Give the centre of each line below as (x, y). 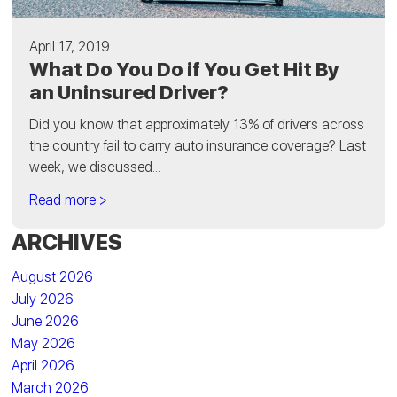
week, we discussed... (95, 167)
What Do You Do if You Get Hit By (185, 69)
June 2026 (46, 321)
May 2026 (44, 343)
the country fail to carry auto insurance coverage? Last (198, 145)
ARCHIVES (67, 241)
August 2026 (53, 276)
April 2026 (43, 365)
